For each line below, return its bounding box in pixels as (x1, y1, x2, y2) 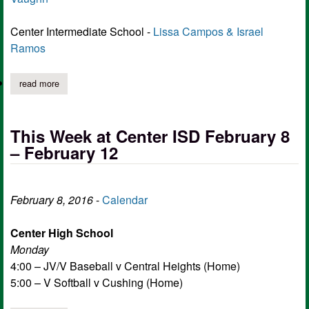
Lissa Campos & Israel (153, 23, 263, 39)
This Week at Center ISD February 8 (10, 123, 290, 148)
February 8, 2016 (10, 191, 93, 208)
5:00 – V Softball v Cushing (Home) (10, 274, 183, 290)
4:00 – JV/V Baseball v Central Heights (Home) (10, 257, 240, 274)
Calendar (102, 191, 148, 208)
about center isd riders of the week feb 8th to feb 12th (59, 77, 270, 90)
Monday (10, 241, 49, 257)
